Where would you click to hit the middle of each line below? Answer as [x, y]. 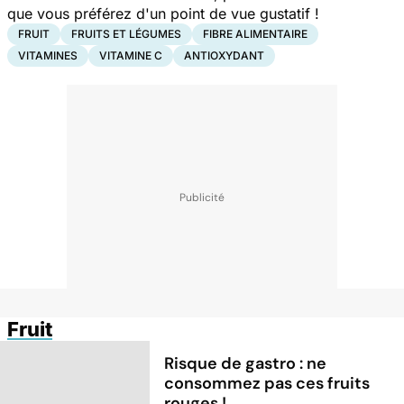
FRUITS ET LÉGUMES [126, 33]
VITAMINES [48, 55]
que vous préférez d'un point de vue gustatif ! [163, 13]
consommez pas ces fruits [267, 383]
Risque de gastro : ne [246, 363]
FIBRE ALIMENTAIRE [255, 33]
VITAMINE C [131, 55]
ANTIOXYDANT [224, 55]
